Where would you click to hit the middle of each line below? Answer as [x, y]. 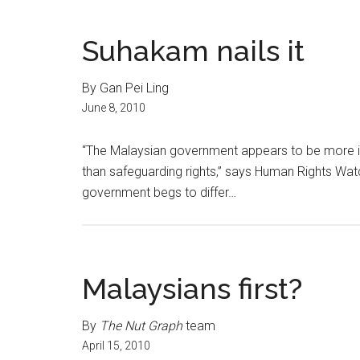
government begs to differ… [159, 192]
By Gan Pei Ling [125, 88]
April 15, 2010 [116, 346]
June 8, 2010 [114, 108]
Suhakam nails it [193, 51]
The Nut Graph [141, 326]
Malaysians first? [192, 288]
